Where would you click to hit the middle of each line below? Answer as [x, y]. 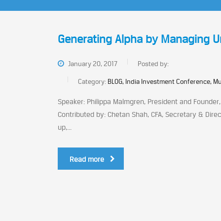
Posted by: [153, 64]
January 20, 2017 [92, 64]
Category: [93, 81]
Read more [87, 159]
